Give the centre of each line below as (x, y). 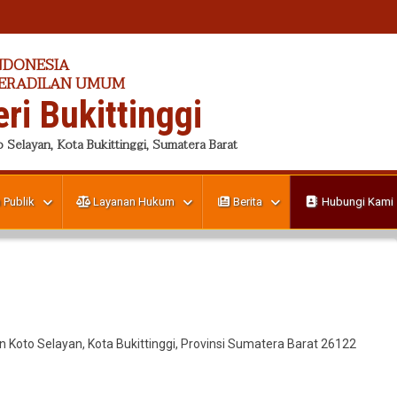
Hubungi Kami (356, 202)
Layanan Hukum (132, 202)
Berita (247, 202)
